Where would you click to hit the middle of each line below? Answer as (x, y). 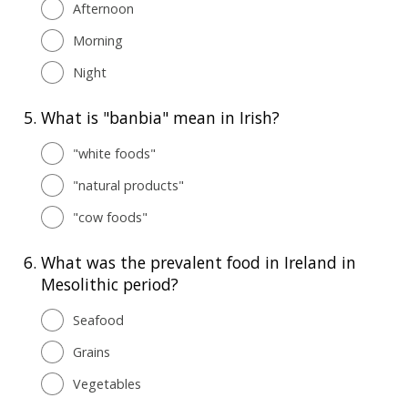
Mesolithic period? (110, 284)
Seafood (98, 320)
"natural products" (128, 185)
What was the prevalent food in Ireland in (199, 262)
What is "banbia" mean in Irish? (160, 117)
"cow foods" (110, 217)
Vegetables (107, 383)
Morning (98, 40)
